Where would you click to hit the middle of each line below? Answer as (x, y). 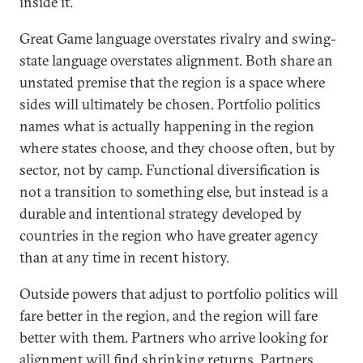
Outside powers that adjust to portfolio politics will (179, 294)
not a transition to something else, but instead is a (174, 192)
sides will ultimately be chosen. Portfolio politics (170, 104)
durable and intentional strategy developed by (161, 214)
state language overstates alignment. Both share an (176, 60)
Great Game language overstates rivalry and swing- (178, 38)
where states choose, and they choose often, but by (177, 148)
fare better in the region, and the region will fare (169, 316)
